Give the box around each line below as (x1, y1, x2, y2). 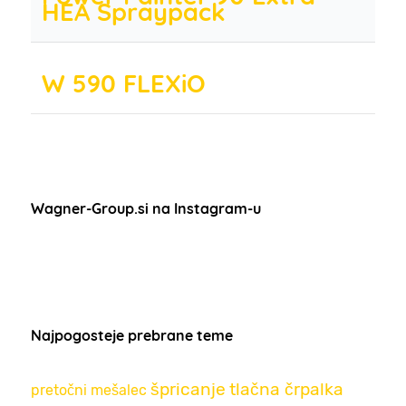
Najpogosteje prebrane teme (31, 325, 233, 344)
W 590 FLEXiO (42, 67, 206, 99)
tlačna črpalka (229, 378, 343, 400)
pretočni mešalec (31, 381, 147, 399)
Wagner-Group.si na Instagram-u (31, 198, 261, 217)
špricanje (150, 378, 226, 400)
